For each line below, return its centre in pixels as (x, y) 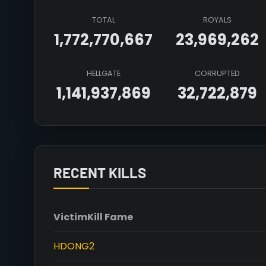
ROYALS (217, 20)
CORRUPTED (217, 73)
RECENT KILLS (100, 172)
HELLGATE (103, 73)
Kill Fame (110, 217)
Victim (70, 217)
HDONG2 (74, 246)
